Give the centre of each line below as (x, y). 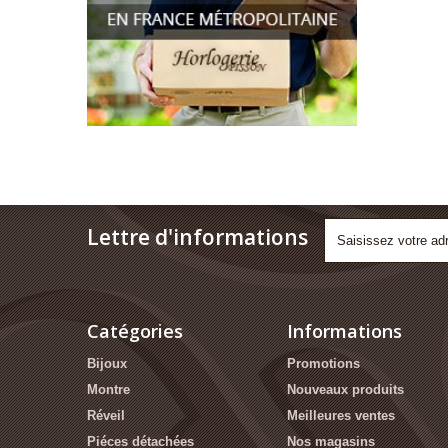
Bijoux (107, 363)
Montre (108, 389)
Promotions (323, 363)
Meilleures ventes (341, 415)
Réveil (106, 415)
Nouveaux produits (345, 389)
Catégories (135, 330)
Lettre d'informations (197, 236)
